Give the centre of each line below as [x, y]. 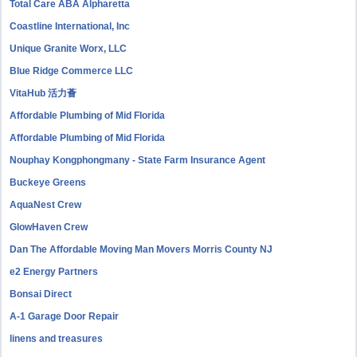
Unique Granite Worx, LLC [69, 49]
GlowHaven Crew [49, 227]
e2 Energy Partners [54, 272]
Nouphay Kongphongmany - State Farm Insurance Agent [138, 160]
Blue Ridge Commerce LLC [72, 71]
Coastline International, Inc [70, 26]
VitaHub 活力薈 [43, 93]
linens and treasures [57, 339]
